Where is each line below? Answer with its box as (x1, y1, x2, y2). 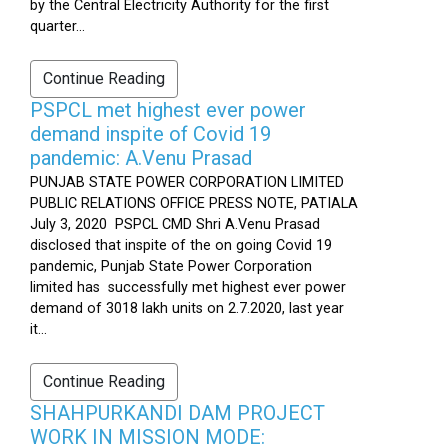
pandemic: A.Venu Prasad (30, 146, 252, 170)
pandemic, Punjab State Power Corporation (30, 258, 312, 275)
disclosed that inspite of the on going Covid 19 (30, 237, 332, 254)
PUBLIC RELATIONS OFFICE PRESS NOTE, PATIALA (30, 195, 358, 212)
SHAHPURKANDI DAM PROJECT (30, 401, 325, 425)
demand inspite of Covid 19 (30, 122, 271, 146)
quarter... (30, 18, 85, 35)
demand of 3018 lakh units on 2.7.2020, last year (30, 300, 348, 317)
